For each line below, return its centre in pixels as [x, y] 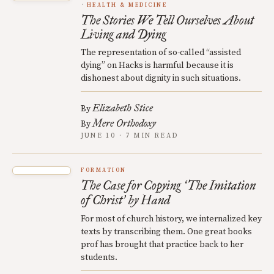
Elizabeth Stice [123, 108]
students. [99, 257]
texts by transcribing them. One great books [166, 231]
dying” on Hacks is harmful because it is [157, 65]
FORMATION [104, 170]
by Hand [148, 200]
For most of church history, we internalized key [171, 219]
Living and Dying [124, 34]
